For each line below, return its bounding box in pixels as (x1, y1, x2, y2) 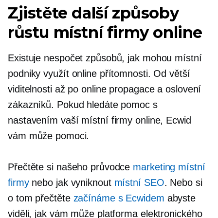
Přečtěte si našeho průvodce (8, 162, 133, 172)
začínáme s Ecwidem (73, 193, 164, 203)
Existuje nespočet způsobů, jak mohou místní (8, 53, 202, 63)
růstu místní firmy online (8, 23, 202, 42)
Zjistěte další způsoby (8, 3, 179, 22)
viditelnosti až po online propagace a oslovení (8, 84, 201, 94)
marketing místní (133, 162, 205, 172)
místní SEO (114, 177, 164, 188)
